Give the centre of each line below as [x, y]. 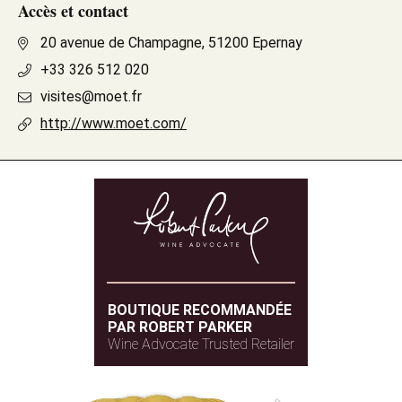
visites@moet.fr [91, 96]
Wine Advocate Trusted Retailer [201, 344]
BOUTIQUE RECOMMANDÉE [200, 310]
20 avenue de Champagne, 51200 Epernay [171, 43]
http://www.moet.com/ [114, 123]
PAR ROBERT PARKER [180, 327]
